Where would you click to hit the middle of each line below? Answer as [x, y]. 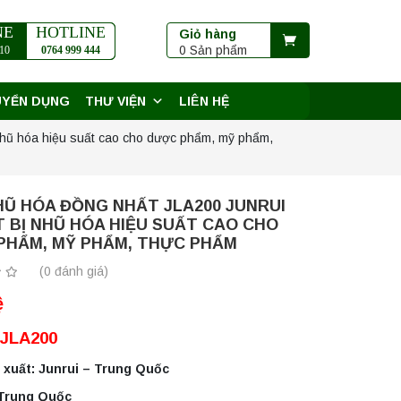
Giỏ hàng [208, 34]
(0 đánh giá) [74, 272]
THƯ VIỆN [115, 102]
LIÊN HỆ [204, 102]
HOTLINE [71, 33]
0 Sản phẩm [213, 51]
